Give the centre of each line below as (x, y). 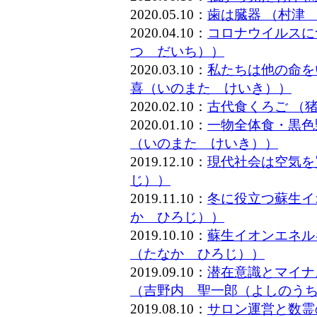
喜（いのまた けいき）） (211, 88)
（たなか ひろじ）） (197, 254)
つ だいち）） (177, 51)
